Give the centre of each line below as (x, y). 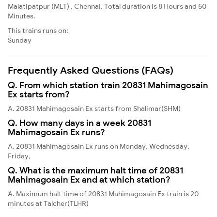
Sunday (20, 40)
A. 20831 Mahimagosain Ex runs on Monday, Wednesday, (99, 146)
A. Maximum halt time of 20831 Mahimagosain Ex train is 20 (103, 194)
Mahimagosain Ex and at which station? (89, 179)
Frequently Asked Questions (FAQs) (91, 70)
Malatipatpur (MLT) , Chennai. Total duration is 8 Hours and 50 (107, 6)
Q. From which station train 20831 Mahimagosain (108, 85)
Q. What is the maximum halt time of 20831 (95, 170)
